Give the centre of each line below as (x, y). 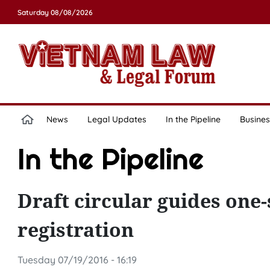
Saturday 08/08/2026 (55, 12)
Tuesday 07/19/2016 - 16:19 (77, 260)
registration (75, 229)
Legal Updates (117, 119)
